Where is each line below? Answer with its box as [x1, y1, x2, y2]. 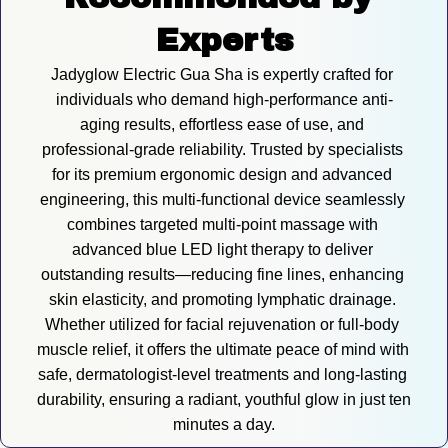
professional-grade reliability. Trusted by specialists [41, 141, 403, 159]
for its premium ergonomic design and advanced [52, 166, 392, 184]
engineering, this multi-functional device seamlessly [39, 191, 405, 209]
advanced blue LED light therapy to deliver [71, 241, 373, 259]
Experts [155, 23, 293, 59]
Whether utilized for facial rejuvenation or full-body [45, 316, 399, 334]
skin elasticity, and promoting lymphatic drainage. [48, 291, 396, 309]
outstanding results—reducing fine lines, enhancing [40, 266, 404, 284]
